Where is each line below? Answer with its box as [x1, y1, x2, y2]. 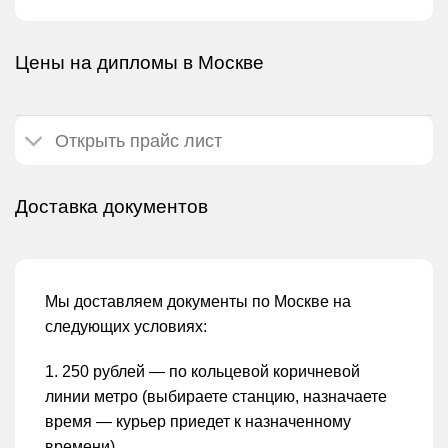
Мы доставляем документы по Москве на [45, 292, 351, 310]
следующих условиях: [45, 317, 207, 335]
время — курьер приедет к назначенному [45, 413, 351, 431]
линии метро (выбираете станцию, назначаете [45, 388, 387, 406]
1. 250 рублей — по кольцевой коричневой [45, 363, 360, 381]
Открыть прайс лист [55, 130, 223, 151]
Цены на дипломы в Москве [15, 52, 264, 74]
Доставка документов [15, 196, 208, 218]
